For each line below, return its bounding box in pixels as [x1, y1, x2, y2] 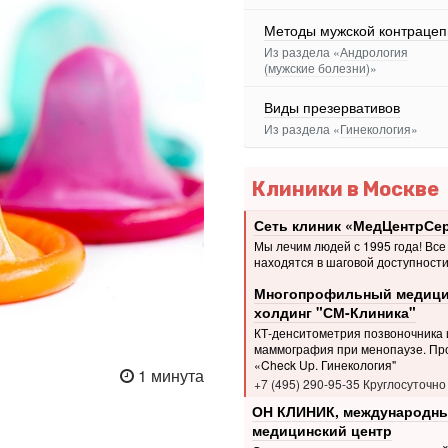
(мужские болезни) [264, 59, 370, 76]
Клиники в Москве [251, 176, 439, 201]
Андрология [340, 43, 408, 60]
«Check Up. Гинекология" [253, 355, 396, 373]
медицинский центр [251, 420, 392, 441]
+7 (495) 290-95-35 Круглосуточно [253, 374, 446, 392]
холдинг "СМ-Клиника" [253, 301, 416, 322]
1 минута [134, 364, 204, 387]
